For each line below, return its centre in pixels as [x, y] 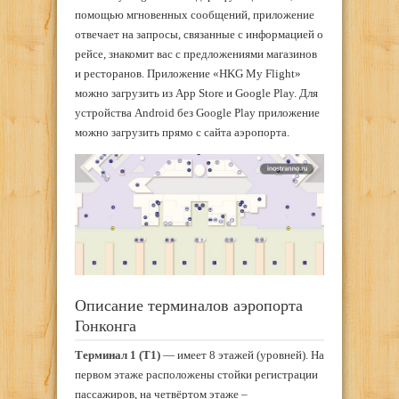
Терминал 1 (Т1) [118, 355]
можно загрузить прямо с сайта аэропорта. [182, 133]
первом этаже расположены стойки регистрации [196, 375]
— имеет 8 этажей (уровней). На [242, 355]
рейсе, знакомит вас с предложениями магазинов [196, 54]
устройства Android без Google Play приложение [197, 113]
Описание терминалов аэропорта [189, 305]
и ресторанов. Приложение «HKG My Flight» [188, 74]
